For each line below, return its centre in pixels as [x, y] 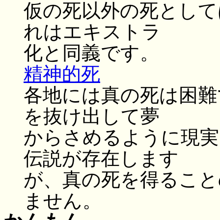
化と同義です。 [91, 53]
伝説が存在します [101, 159]
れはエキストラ [92, 32]
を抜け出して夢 [92, 116]
